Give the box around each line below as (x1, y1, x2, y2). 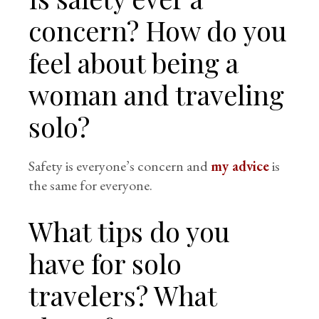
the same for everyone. (28, 176, 153, 195)
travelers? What (28, 277, 217, 314)
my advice (211, 157, 270, 176)
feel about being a (28, 44, 239, 81)
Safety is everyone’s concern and (28, 157, 211, 176)
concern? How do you (28, 12, 288, 49)
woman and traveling (28, 76, 285, 113)
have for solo (28, 245, 182, 282)
